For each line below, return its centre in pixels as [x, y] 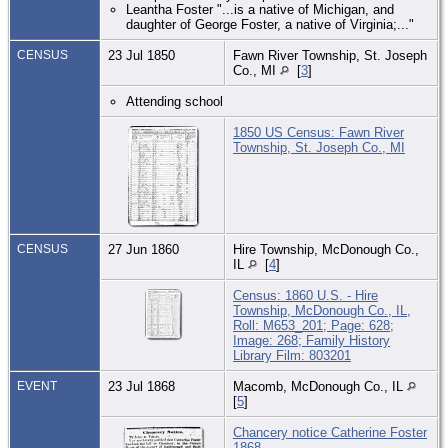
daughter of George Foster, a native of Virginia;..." [270, 24]
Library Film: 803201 [292, 355]
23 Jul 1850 [143, 55]
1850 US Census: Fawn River [318, 132]
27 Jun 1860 [145, 249]
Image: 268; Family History [311, 340]
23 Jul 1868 [143, 386]
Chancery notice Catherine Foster [330, 432]
